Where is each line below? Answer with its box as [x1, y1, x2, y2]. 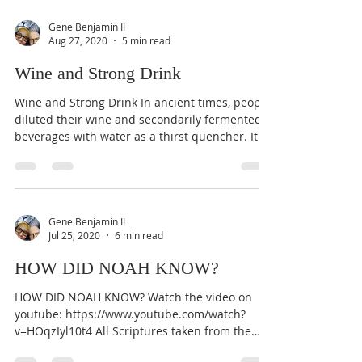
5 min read [122, 34, 170, 47]
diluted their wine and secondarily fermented [15, 112, 262, 127]
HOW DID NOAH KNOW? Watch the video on [15, 289, 252, 305]
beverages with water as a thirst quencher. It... [15, 128, 267, 144]
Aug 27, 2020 [48, 34, 107, 47]
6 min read [115, 229, 163, 242]
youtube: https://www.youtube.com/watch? [15, 306, 246, 322]
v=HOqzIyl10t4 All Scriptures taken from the [15, 323, 251, 339]
